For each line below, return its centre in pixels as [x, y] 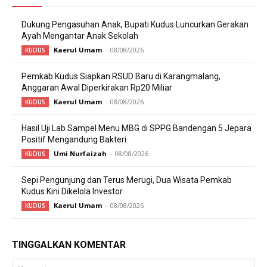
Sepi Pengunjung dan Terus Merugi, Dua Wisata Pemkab [127, 180]
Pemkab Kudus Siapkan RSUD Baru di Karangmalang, [121, 76]
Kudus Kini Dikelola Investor [72, 191]
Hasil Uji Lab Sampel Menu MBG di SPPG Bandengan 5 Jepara [136, 128]
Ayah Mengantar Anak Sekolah [80, 35]
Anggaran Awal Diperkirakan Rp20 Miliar [97, 87]
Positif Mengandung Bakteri [74, 139]
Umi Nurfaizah [80, 153]
